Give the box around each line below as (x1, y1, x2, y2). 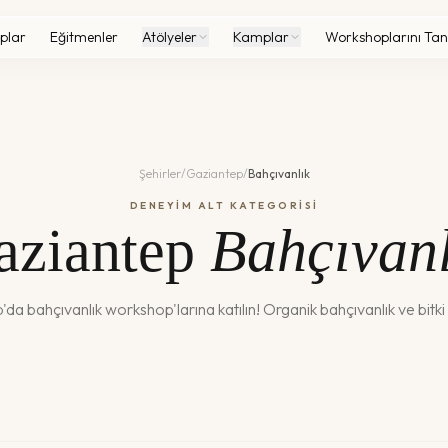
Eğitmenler (49, 28, 118, 46)
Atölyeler (141, 28, 197, 46)
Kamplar (232, 28, 289, 46)
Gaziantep (185, 166, 243, 181)
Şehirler (138, 166, 181, 181)
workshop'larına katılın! (102, 299, 263, 319)
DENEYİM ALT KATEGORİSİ (129, 199, 319, 212)
